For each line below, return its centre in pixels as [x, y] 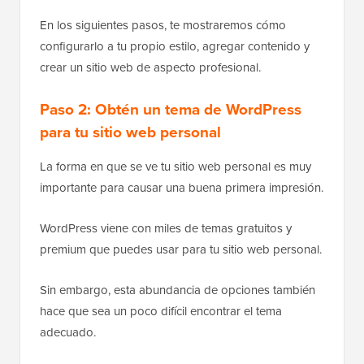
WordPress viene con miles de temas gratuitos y [166, 227]
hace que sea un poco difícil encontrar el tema [161, 310]
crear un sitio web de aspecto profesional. [150, 67]
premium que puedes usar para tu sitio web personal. [181, 249]
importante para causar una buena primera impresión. [182, 187]
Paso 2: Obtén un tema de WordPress [171, 108]
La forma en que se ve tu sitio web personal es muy [175, 166]
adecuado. [68, 331]
